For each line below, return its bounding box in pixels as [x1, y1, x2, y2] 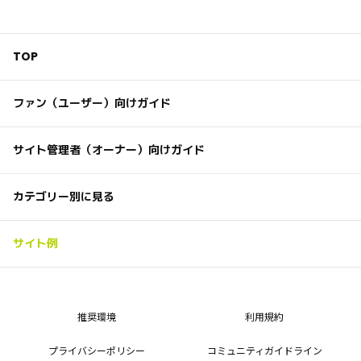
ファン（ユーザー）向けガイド [13, 94, 171, 111]
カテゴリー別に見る [13, 188, 114, 205]
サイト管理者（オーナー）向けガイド [13, 141, 205, 158]
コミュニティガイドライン [206, 342, 322, 357]
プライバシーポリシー [48, 342, 145, 357]
